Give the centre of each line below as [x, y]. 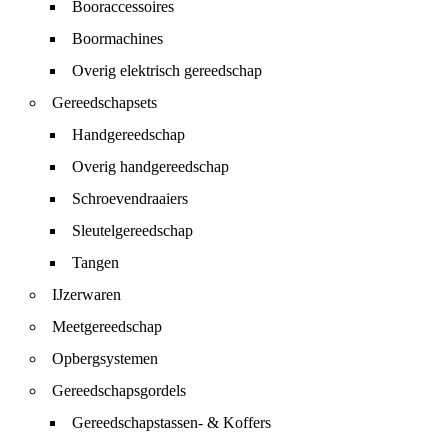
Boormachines [117, 38]
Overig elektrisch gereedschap [167, 70]
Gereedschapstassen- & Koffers [171, 422]
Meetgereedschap [107, 326]
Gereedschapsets [104, 102]
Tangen [95, 262]
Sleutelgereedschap [132, 230]
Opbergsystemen [105, 358]
